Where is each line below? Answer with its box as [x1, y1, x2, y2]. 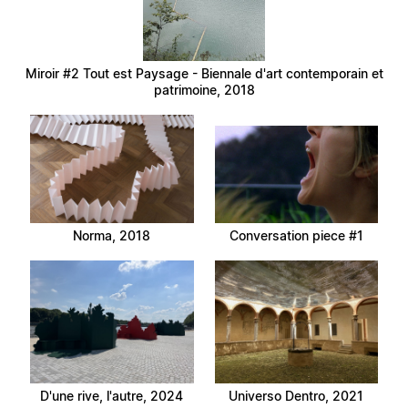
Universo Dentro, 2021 [229, 387, 364, 403]
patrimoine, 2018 [153, 81, 255, 97]
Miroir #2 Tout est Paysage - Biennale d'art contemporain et [25, 65, 383, 81]
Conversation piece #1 [229, 228, 363, 244]
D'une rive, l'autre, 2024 [40, 387, 184, 403]
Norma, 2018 [73, 228, 151, 244]
